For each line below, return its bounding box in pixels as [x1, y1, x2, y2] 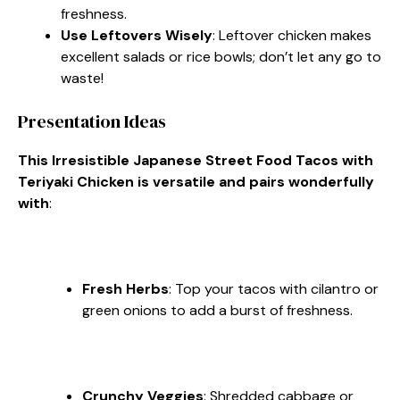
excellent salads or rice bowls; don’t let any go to [61, 47, 381, 66]
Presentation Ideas [18, 109, 166, 134]
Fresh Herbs [82, 279, 169, 298]
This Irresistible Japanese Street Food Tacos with [18, 151, 373, 170]
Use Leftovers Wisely [61, 26, 212, 45]
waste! [61, 69, 104, 87]
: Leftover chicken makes [212, 26, 371, 45]
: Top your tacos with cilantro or [169, 279, 379, 298]
